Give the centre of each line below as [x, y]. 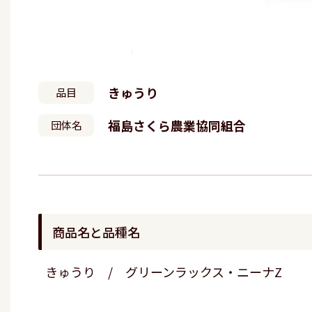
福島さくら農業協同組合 [177, 125]
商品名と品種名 [96, 232]
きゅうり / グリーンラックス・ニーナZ [164, 271]
